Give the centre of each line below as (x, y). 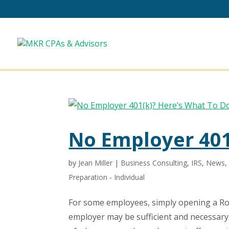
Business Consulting (154, 163)
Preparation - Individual (107, 177)
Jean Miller (96, 163)
